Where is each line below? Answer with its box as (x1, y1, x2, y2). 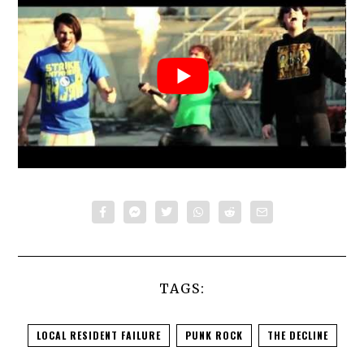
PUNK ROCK (184, 328, 243, 343)
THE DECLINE (266, 328, 328, 343)
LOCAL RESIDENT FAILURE (36, 328, 161, 343)
